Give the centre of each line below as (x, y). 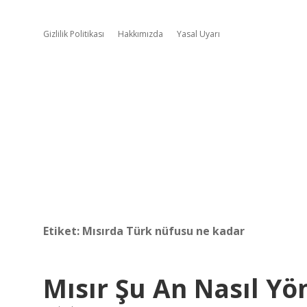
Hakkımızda (140, 34)
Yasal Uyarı (198, 34)
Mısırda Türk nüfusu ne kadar (163, 231)
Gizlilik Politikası (74, 34)
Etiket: (63, 231)
